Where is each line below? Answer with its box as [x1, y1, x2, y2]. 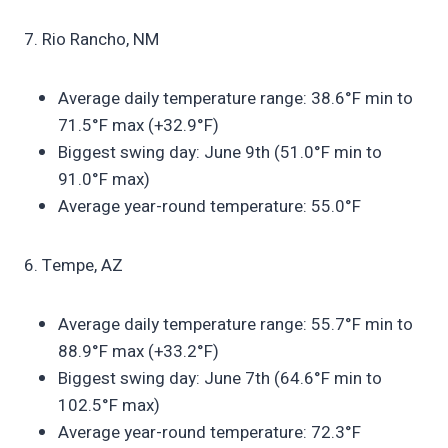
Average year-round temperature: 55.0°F [58, 193, 361, 219]
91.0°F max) [58, 166, 150, 192]
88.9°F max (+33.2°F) [58, 338, 219, 364]
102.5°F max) [58, 392, 160, 418]
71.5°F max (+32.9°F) [58, 112, 219, 138]
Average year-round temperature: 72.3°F [58, 419, 361, 445]
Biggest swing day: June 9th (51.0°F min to [58, 139, 382, 165]
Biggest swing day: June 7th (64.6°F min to [58, 365, 382, 391]
